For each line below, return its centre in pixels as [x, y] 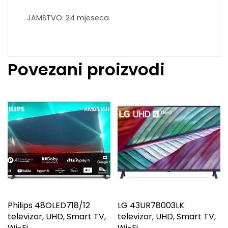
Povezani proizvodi [86, 69]
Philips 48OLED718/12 [49, 205]
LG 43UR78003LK [151, 205]
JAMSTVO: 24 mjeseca [68, 18]
